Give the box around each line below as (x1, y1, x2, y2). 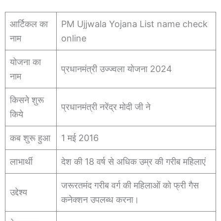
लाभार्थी (10, 156, 33, 167)
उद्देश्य (10, 186, 27, 197)
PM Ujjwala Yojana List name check (61, 18, 208, 29)
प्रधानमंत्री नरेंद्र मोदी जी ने (61, 101, 150, 112)
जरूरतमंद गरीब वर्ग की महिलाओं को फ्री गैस (61, 180, 199, 190)
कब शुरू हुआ (10, 132, 50, 143)
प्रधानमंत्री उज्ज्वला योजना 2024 (61, 63, 172, 74)
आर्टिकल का (10, 18, 48, 29)
